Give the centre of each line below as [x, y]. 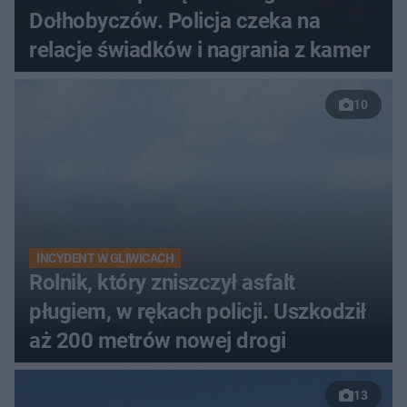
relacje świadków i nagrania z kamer [200, 50]
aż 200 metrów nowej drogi [158, 340]
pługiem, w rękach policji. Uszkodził [198, 311]
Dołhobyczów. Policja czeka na [175, 20]
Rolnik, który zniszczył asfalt [162, 282]
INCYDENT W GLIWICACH [105, 258]
